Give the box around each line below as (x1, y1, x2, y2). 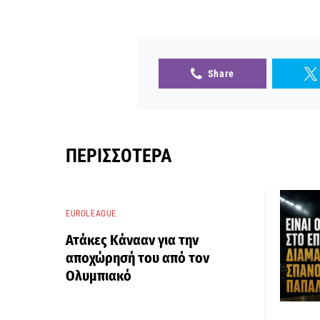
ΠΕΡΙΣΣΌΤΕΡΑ (66, 145, 172, 167)
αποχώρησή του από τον (66, 249, 209, 267)
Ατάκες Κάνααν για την (66, 231, 199, 249)
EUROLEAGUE (66, 209, 116, 219)
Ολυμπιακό (66, 267, 131, 285)
